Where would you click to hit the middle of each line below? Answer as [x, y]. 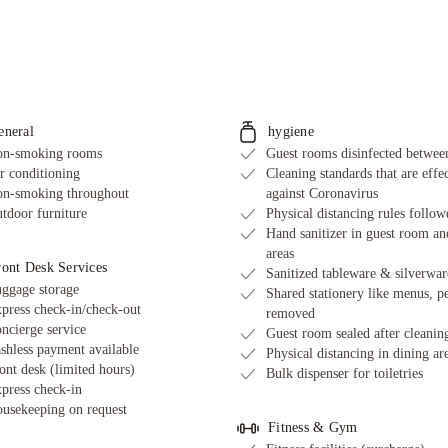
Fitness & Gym [313, 427]
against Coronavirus [322, 193]
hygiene [291, 131]
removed [290, 313]
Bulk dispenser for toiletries [344, 373]
